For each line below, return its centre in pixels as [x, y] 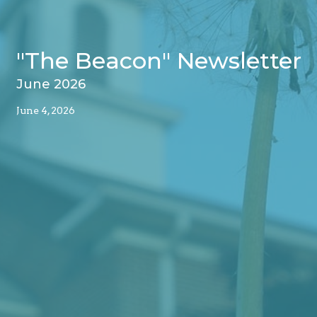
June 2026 [51, 84]
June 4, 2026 [45, 110]
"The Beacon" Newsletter [158, 60]
